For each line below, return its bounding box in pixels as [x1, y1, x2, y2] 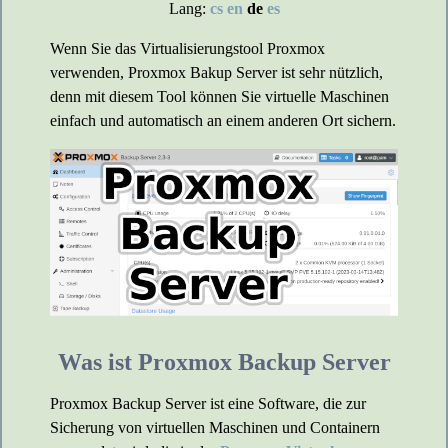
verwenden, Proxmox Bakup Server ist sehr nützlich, [50, 64, 383, 81]
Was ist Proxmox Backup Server [57, 349, 391, 376]
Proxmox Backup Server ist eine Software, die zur [50, 395, 366, 413]
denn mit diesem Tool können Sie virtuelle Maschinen [50, 88, 389, 105]
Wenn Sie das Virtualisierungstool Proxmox [50, 40, 325, 57]
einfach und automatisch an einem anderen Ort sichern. [50, 112, 396, 129]
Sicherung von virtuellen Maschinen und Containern [50, 419, 380, 437]
